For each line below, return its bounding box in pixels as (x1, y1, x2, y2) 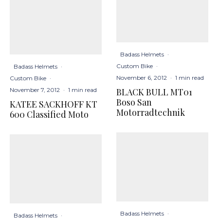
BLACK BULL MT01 (116, 86, 192, 98)
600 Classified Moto (10, 109, 89, 121)
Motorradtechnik (116, 106, 185, 118)
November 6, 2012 (116, 73, 167, 81)
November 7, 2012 (10, 86, 60, 94)
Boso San (116, 96, 152, 108)
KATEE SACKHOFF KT (10, 98, 97, 110)
